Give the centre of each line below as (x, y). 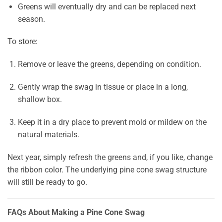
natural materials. (48, 134)
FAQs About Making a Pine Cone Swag (76, 213)
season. (31, 19)
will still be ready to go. (47, 182)
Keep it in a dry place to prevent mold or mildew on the (112, 122)
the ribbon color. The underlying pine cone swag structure (107, 169)
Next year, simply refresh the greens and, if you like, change (110, 157)
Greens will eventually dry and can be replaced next (107, 6)
